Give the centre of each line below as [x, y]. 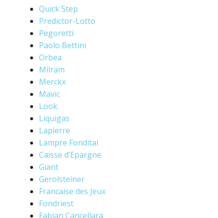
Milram [52, 70]
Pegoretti [56, 33]
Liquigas [54, 118]
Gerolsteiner [62, 179]
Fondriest [56, 203]
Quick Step [58, 9]
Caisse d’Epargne [70, 155]
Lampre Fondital [69, 143]
